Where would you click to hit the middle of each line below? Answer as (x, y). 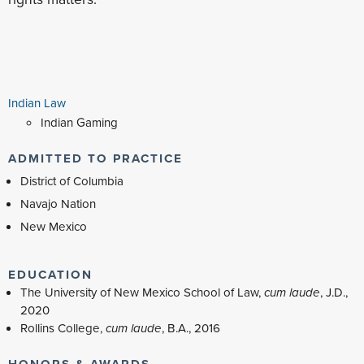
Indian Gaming (79, 122)
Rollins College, (63, 328)
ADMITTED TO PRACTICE (95, 158)
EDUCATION (50, 274)
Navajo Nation (58, 204)
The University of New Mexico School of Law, (143, 292)
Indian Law (37, 103)
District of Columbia (72, 181)
